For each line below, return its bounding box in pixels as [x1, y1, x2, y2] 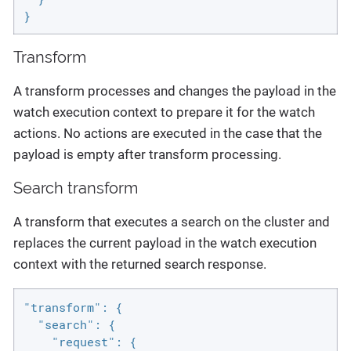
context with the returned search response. [13, 256, 266, 273]
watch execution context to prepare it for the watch [13, 104, 315, 121]
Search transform [13, 179, 138, 198]
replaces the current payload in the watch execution [13, 235, 317, 251]
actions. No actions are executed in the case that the [13, 125, 322, 142]
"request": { [23, 333, 136, 349]
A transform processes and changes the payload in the [13, 83, 336, 100]
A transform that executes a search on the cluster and [13, 214, 330, 230]
